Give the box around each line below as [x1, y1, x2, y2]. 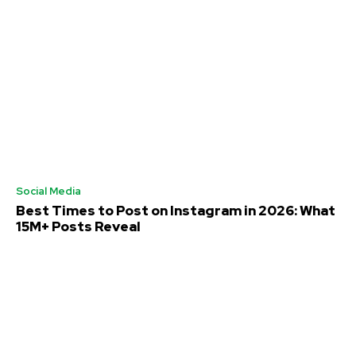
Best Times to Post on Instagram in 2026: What [16, 202, 335, 219]
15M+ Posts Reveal [16, 218, 141, 235]
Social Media [16, 184, 81, 198]
